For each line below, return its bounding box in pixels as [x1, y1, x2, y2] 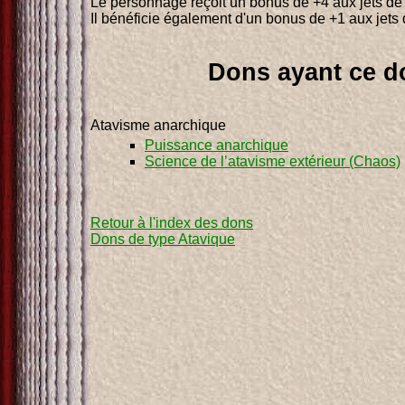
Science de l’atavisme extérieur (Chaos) [145, 153, 400, 169]
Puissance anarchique [145, 137, 288, 153]
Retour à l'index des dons [90, 214, 253, 231]
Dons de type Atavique [90, 231, 235, 247]
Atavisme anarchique [90, 117, 226, 133]
